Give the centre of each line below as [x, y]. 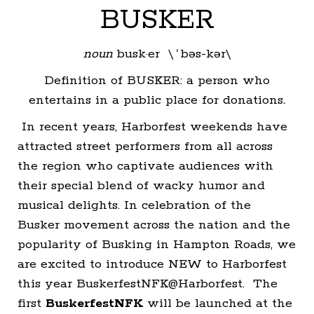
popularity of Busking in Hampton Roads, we [157, 244]
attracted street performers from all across [145, 146]
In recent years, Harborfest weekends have [152, 127]
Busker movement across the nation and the [154, 225]
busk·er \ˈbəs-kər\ [172, 54]
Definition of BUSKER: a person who [157, 80]
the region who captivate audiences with [145, 166]
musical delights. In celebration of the [134, 205]
